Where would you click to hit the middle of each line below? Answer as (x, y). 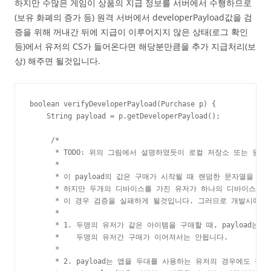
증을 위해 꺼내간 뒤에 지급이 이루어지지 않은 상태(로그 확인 (131, 32)
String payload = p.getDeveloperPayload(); (125, 116)
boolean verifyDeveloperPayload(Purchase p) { (123, 104)
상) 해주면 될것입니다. (57, 61)
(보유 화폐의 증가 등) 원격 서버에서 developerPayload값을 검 (133, 18)
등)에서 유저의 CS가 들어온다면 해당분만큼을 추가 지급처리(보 (135, 47)
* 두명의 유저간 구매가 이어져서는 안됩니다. (129, 237)
